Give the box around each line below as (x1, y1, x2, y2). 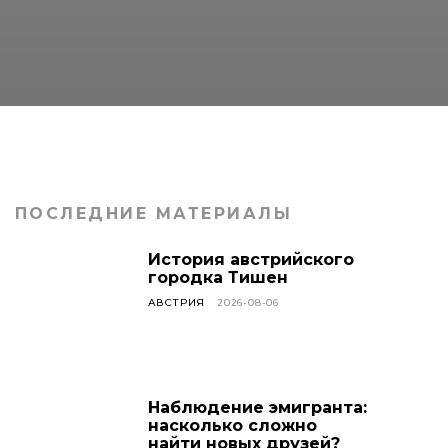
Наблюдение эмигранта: (147, 398, 367, 418)
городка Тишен (147, 268, 288, 288)
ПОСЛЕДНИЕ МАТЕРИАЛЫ (14, 204, 293, 224)
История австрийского (147, 250, 354, 270)
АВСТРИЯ (147, 296, 206, 310)
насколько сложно (147, 416, 317, 436)
